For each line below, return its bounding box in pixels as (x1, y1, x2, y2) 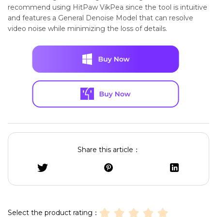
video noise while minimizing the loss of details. (8, 24, 167, 33)
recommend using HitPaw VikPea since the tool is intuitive (8, 2, 207, 12)
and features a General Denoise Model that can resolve (8, 13, 193, 22)
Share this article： (77, 145, 140, 154)
